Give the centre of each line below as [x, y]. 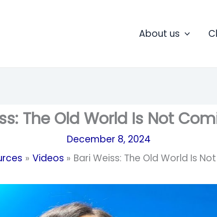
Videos [48, 158]
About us [160, 33]
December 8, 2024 [108, 139]
